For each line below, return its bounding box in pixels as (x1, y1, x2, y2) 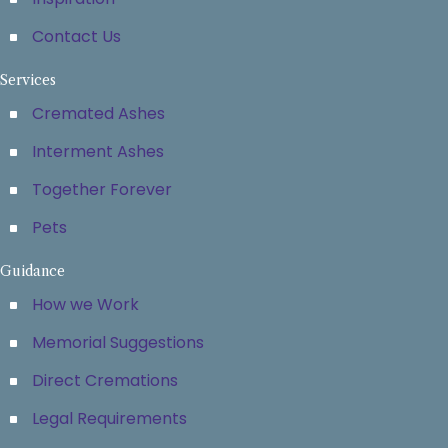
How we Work (32, 293, 139, 316)
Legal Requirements (32, 407, 187, 430)
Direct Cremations (32, 369, 178, 392)
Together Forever (32, 178, 172, 201)
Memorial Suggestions (32, 331, 204, 354)
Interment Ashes (32, 140, 164, 163)
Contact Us (32, 25, 121, 48)
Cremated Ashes (32, 102, 165, 125)
